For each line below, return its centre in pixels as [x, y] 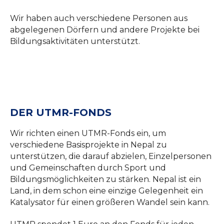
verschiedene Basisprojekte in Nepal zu [88, 144]
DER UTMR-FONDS [61, 112]
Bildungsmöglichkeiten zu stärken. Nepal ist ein [105, 179]
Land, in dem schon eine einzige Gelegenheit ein [106, 190]
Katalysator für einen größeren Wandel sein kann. [110, 202]
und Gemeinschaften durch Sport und [88, 167]
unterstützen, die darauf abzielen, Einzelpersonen [111, 156]
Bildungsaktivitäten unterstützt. [75, 41]
